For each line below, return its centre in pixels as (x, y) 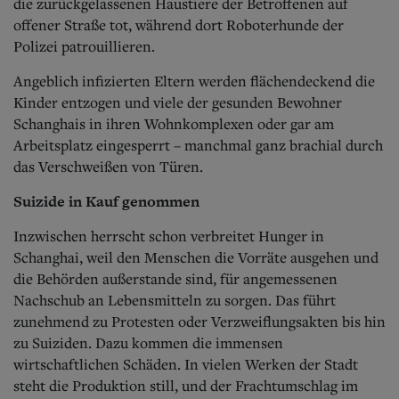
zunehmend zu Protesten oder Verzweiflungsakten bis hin (199, 321)
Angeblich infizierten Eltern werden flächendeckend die (194, 81)
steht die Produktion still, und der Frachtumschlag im (186, 385)
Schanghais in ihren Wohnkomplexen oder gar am (174, 123)
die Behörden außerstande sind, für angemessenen (175, 278)
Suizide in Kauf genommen (106, 201)
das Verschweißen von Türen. (108, 166)
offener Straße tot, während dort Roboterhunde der (179, 24)
